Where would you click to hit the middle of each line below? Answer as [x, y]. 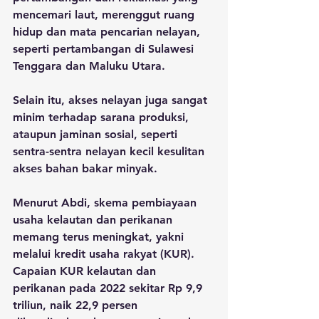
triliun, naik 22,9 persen [77, 305]
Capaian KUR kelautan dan [86, 271]
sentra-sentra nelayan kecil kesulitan [110, 151]
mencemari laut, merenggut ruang [105, 14]
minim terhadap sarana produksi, [103, 117]
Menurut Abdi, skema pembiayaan [106, 202]
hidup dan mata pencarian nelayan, [108, 31]
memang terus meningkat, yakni [100, 236]
